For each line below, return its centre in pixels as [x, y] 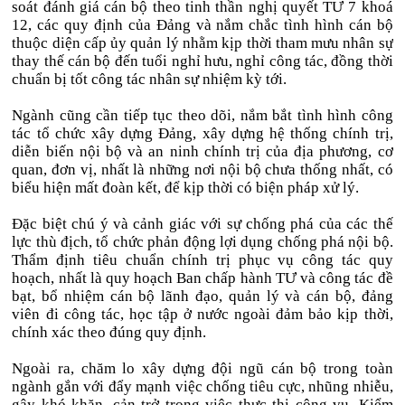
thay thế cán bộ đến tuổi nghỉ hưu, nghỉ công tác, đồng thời [202, 61]
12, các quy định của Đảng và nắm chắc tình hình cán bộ [202, 25]
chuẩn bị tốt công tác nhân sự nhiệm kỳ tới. [150, 79]
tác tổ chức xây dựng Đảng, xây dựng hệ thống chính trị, [202, 133]
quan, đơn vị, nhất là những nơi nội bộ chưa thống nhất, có [202, 170]
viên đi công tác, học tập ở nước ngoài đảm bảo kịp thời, [202, 314]
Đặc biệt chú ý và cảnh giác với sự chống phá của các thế [202, 224]
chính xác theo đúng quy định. [109, 332]
